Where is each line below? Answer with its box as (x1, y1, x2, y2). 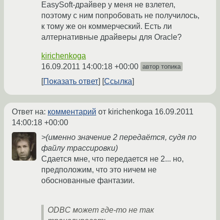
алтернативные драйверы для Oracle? (41, 33, 182, 42)
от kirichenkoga (96, 108, 155, 116)
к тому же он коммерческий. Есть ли (41, 22, 172, 31)
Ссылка (104, 77, 132, 86)
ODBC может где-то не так (48, 206, 154, 215)
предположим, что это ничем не (41, 165, 157, 174)
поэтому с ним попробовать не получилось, (41, 11, 199, 20)
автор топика (142, 63, 181, 71)
